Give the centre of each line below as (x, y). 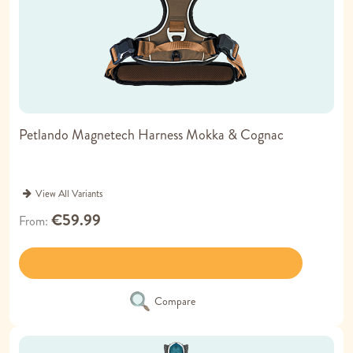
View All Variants (69, 194)
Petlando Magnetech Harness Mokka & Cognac (151, 135)
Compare (175, 301)
